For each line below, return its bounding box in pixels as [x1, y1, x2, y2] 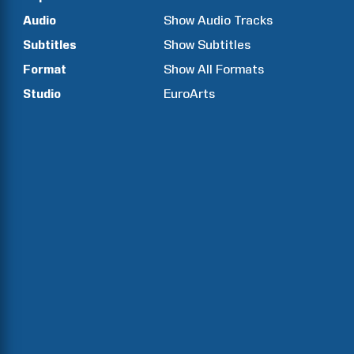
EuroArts [164, 86, 216, 101]
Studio [23, 86, 61, 101]
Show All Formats [164, 62, 265, 77]
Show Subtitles [164, 37, 251, 52]
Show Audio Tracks [164, 13, 273, 28]
